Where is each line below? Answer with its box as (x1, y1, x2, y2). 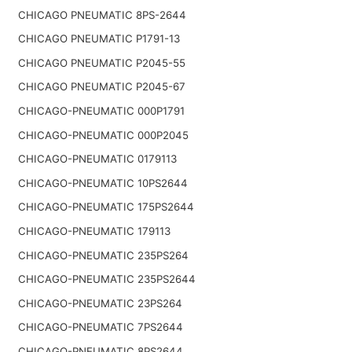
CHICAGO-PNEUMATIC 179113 (17, 224, 170, 237)
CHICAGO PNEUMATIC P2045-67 (17, 80, 185, 93)
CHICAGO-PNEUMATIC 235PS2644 (17, 273, 196, 286)
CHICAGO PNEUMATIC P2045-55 (17, 56, 185, 69)
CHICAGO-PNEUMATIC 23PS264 (17, 296, 182, 310)
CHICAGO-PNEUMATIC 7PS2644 (17, 321, 183, 334)
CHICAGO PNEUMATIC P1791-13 (17, 32, 180, 46)
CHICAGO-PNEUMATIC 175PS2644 (17, 200, 194, 214)
